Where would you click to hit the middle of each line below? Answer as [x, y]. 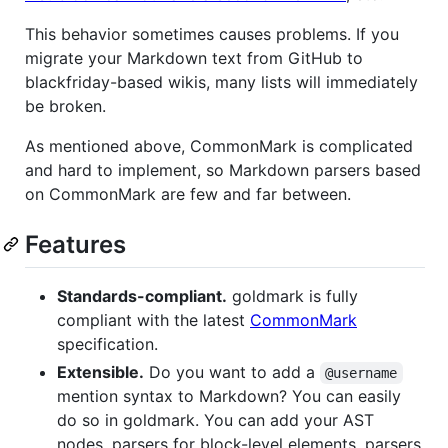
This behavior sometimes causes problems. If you [212, 33]
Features [75, 244]
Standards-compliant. [142, 295]
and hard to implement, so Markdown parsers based [223, 169]
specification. [107, 343]
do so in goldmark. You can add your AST [215, 419]
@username [361, 372]
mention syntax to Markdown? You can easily [229, 395]
